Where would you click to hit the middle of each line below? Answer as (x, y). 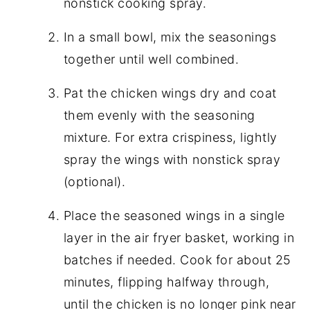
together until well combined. (151, 60)
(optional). (94, 182)
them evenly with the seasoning (159, 116)
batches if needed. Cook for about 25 (177, 260)
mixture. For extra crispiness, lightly (170, 138)
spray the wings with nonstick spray (172, 160)
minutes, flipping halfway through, (166, 282)
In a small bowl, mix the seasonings (170, 37)
